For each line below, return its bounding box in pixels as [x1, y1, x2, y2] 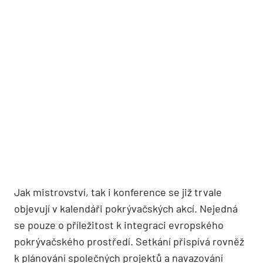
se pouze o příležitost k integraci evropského [14, 218, 224, 232]
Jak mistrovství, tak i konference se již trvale [14, 186, 222, 199]
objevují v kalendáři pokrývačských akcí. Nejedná [14, 202, 238, 215]
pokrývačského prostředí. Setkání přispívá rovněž [14, 235, 244, 248]
